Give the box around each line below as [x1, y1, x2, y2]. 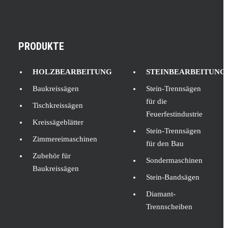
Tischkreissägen [33, 101, 83, 109]
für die [146, 97, 167, 105]
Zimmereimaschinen [33, 135, 97, 143]
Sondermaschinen [146, 156, 203, 164]
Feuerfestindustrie [146, 110, 203, 118]
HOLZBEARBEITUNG [33, 68, 112, 76]
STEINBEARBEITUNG [146, 68, 226, 76]
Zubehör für [33, 152, 71, 160]
